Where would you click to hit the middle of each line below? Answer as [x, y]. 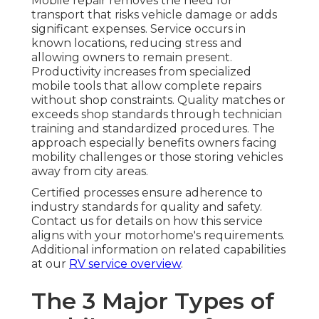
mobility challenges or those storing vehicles [157, 157]
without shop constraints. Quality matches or [158, 100]
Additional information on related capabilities [158, 250]
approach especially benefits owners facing [154, 143]
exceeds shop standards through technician [157, 115]
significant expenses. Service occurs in [138, 29]
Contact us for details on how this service [147, 221]
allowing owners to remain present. [132, 58]
